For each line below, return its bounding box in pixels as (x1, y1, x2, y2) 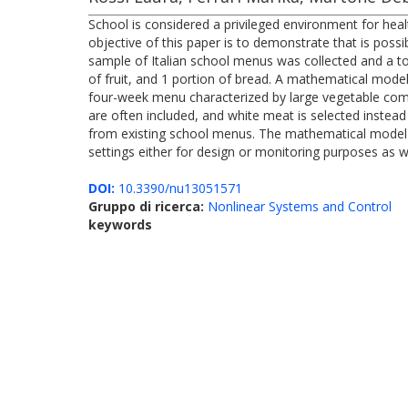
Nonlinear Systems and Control (208, 198, 392, 215)
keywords (88, 216, 152, 233)
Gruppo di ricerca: (88, 198, 208, 215)
